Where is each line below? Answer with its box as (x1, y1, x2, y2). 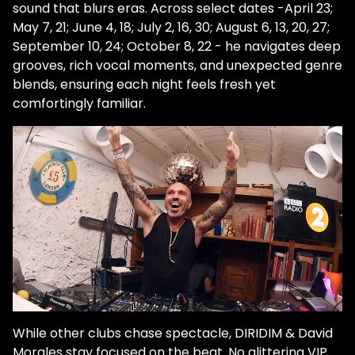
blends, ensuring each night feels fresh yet (13, 75, 276, 94)
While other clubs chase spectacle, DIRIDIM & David (13, 324, 333, 343)
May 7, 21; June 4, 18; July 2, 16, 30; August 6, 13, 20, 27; (13, 18, 330, 37)
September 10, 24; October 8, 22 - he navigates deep (13, 37, 341, 56)
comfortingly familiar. (13, 94, 146, 113)
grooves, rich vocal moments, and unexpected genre (13, 56, 342, 75)
